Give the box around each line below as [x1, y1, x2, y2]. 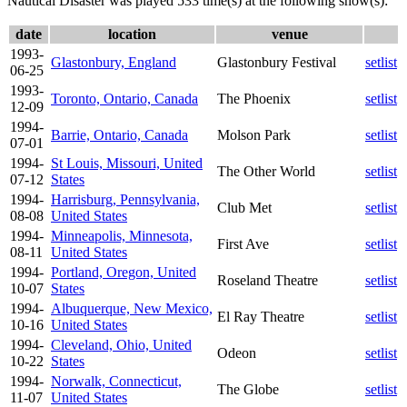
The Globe [217, 381, 279, 397]
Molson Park [217, 126, 291, 143]
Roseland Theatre [217, 272, 318, 288]
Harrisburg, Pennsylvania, [51, 191, 200, 207]
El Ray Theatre [217, 308, 304, 324]
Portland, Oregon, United [51, 263, 196, 280]
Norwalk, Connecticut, [51, 372, 182, 389]
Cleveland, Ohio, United [51, 336, 192, 352]
